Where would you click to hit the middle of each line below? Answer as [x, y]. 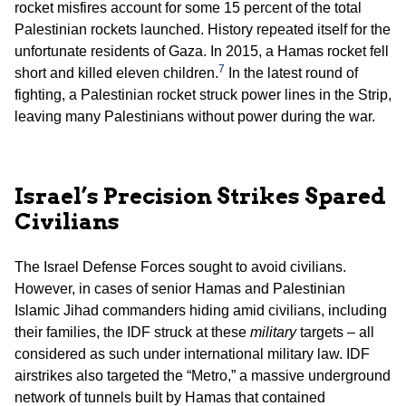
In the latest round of [291, 73]
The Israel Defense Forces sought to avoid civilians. [180, 267]
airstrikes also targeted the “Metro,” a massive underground [203, 376]
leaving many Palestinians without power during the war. [195, 117]
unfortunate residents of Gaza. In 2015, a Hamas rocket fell [202, 52]
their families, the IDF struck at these [132, 333]
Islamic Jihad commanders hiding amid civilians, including [201, 311]
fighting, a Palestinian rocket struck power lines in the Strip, [203, 95]
